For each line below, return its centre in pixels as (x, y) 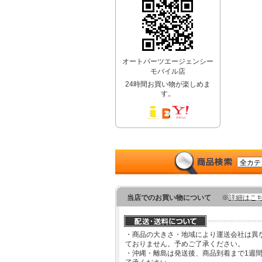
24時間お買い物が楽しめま (168, 85)
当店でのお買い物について (170, 198)
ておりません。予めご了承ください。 (185, 244)
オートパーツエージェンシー (168, 62)
